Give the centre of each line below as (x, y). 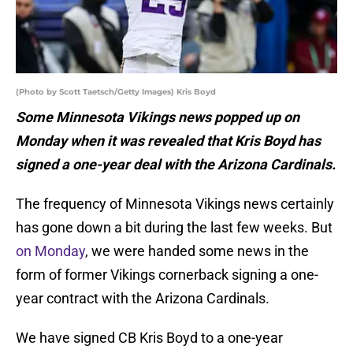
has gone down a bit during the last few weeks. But (174, 228)
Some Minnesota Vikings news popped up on (158, 117)
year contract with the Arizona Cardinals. (143, 299)
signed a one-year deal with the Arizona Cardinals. (176, 165)
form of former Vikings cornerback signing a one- (167, 275)
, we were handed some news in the (197, 251)
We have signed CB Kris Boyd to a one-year (149, 338)
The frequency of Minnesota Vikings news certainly (175, 204)
